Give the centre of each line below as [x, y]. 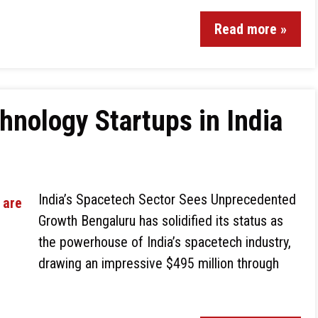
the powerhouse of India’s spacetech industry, [165, 242]
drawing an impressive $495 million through [159, 263]
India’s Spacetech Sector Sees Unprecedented [167, 199]
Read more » [251, 29]
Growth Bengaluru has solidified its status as [161, 221]
